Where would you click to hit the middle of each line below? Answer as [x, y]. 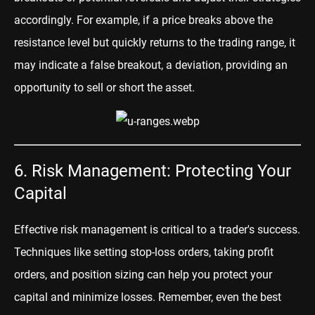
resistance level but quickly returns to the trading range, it [155, 42]
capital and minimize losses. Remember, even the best [148, 297]
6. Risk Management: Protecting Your [153, 171]
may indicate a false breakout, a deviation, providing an [151, 65]
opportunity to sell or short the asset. [104, 87]
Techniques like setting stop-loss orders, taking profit [144, 252]
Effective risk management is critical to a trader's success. [157, 229]
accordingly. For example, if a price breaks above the [143, 20]
